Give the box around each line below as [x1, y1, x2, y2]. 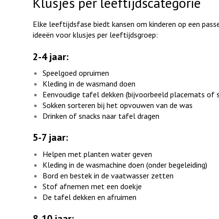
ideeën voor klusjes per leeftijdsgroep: [33, 30, 158, 40]
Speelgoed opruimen [43, 67, 109, 78]
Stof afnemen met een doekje [43, 181, 142, 191]
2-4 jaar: [33, 50, 68, 63]
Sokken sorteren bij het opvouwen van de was [43, 100, 193, 110]
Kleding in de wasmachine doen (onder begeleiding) [43, 159, 207, 170]
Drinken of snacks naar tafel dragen [43, 110, 159, 121]
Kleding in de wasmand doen [43, 78, 135, 88]
